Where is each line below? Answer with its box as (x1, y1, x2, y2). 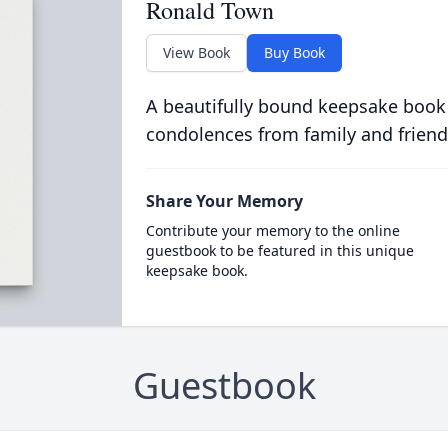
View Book (162, 43, 230, 62)
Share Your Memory (145, 190, 303, 212)
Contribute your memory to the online (145, 221, 400, 240)
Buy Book (263, 43, 325, 62)
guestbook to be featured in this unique (145, 241, 414, 260)
